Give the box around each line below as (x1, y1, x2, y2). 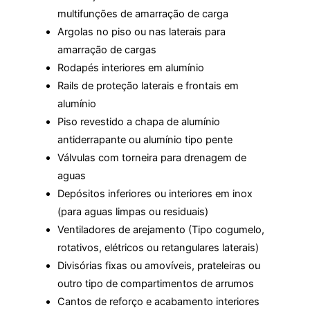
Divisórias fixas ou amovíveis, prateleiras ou (57, 259, 260, 272)
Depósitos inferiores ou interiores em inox (57, 187, 253, 200)
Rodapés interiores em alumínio (57, 61, 204, 74)
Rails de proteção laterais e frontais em (57, 79, 239, 92)
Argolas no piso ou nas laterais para (57, 25, 226, 38)
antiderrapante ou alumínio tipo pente (57, 133, 232, 146)
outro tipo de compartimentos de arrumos (57, 277, 254, 290)
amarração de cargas (57, 43, 156, 56)
